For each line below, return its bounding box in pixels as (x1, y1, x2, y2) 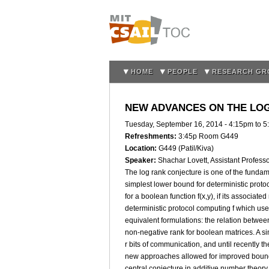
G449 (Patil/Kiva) (159, 144, 214, 153)
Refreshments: (125, 132, 178, 141)
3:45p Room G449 (178, 132, 238, 141)
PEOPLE (168, 68, 198, 75)
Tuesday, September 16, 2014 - (125, 120, 229, 129)
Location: (125, 144, 159, 153)
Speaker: (125, 156, 158, 165)
